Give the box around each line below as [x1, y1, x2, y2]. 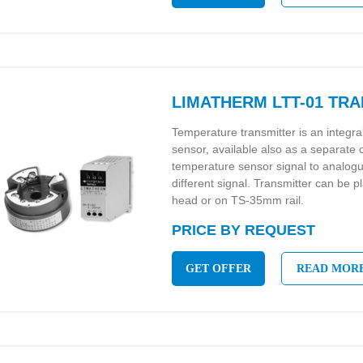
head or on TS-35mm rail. [172, 194, 305, 207]
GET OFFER [186, 263, 252, 275]
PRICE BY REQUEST [172, 222, 316, 238]
